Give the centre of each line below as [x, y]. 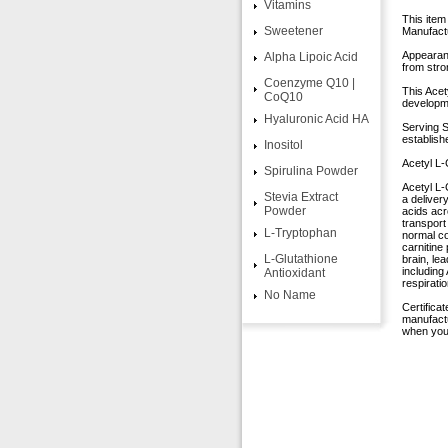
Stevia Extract [301, 197]
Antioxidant [294, 273]
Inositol [283, 145]
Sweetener [293, 31]
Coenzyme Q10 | [309, 83]
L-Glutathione [301, 259]
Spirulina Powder [311, 171]
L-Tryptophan [300, 233]
